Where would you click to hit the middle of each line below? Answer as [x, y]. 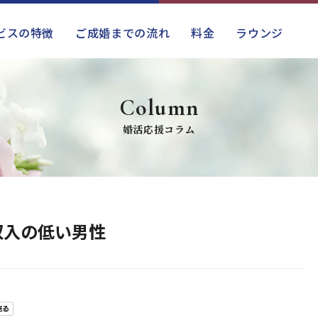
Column [159, 108]
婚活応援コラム [159, 129]
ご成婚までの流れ [123, 33]
